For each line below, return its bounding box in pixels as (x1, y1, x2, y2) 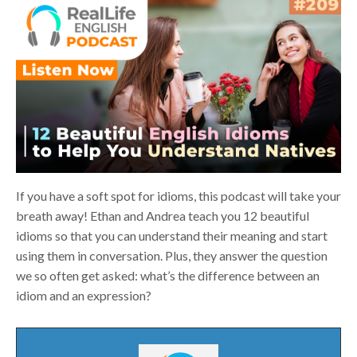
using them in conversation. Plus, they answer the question (16, 248, 328, 264)
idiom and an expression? (16, 288, 151, 304)
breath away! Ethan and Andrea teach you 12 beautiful (16, 208, 309, 224)
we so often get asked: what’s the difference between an (16, 268, 320, 284)
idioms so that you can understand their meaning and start (16, 228, 328, 244)
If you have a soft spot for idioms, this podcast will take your (16, 188, 341, 204)
